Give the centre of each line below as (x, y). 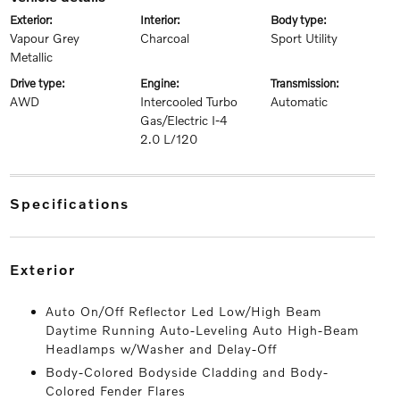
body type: (303, 20)
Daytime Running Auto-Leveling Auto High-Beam (202, 330)
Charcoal (164, 38)
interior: (162, 20)
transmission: (308, 83)
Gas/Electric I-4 (183, 120)
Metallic (31, 57)
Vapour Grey (44, 38)
